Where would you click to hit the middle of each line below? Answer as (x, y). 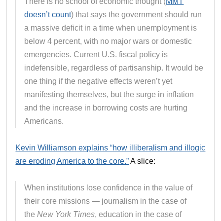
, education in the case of (138, 214)
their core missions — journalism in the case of (106, 201)
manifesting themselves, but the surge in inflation (109, 94)
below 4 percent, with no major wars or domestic (108, 41)
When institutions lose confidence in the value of (109, 187)
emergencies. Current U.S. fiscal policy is (96, 54)
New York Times (66, 214)
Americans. (44, 121)
